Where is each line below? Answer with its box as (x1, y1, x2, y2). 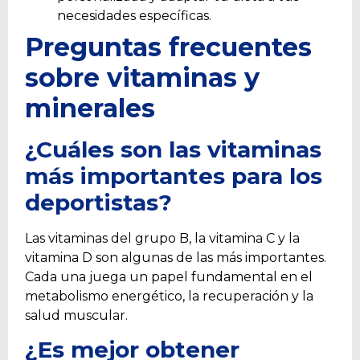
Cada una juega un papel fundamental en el (25, 268, 313, 284)
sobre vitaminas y (25, 61, 260, 93)
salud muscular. (25, 307, 128, 323)
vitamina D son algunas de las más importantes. (25, 249, 326, 265)
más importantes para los (25, 162, 322, 190)
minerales (25, 92, 155, 124)
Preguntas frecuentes (25, 31, 312, 63)
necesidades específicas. (57, 7, 211, 23)
